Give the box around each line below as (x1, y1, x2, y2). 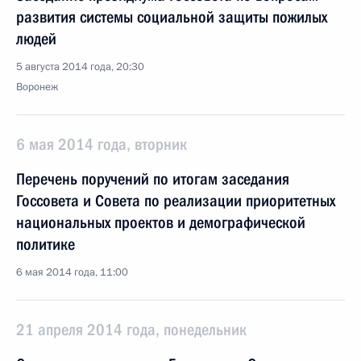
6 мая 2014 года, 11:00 (16, 265, 128, 280)
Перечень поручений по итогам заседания (16, 169, 289, 189)
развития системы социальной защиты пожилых (16, 7, 327, 27)
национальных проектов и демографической (16, 213, 305, 232)
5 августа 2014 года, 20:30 (16, 60, 144, 74)
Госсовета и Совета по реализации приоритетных (16, 191, 335, 210)
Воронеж (16, 80, 58, 94)
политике (16, 234, 75, 254)
